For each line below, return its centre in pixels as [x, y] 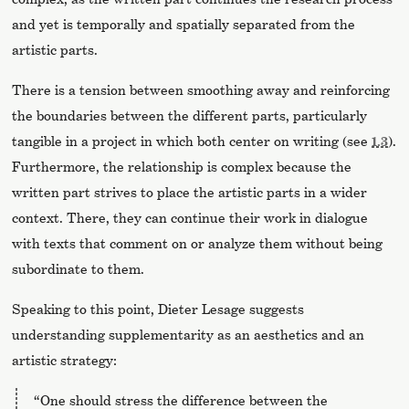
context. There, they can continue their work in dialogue [190, 218]
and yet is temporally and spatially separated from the [184, 25]
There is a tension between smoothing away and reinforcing [201, 90]
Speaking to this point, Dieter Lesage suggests [158, 309]
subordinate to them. [79, 269]
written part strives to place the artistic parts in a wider [190, 193]
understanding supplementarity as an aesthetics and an [189, 335]
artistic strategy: [65, 361]
